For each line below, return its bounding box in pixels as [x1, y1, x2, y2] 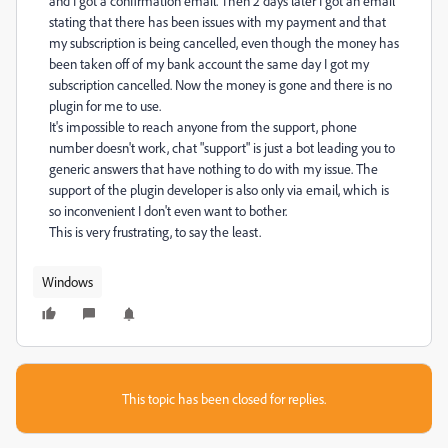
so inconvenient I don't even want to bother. [49, 202, 287, 219]
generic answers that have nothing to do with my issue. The [49, 160, 378, 177]
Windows [42, 273, 93, 290]
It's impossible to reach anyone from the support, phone [49, 118, 357, 135]
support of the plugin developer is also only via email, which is [49, 181, 389, 198]
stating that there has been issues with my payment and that [49, 13, 386, 30]
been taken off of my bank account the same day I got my [49, 55, 369, 72]
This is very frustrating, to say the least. [49, 223, 261, 240]
